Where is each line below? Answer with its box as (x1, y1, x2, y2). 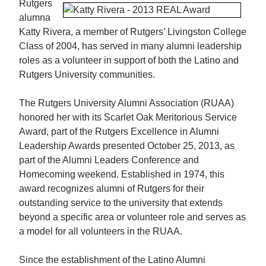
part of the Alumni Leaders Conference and (19, 154, 199, 165)
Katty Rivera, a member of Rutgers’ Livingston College (19, 26, 247, 37)
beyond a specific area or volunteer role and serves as (19, 211, 246, 222)
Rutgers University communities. (19, 69, 156, 80)
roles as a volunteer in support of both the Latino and (19, 55, 239, 65)
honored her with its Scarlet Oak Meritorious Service (19, 112, 237, 122)
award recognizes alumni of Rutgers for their (19, 183, 205, 194)
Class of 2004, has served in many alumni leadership (19, 40, 242, 51)
